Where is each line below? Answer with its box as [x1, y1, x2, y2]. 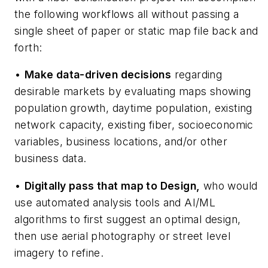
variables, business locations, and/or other [14, 135, 228, 148]
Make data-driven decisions [24, 68, 172, 81]
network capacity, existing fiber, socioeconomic [14, 118, 254, 132]
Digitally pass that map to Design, [24, 179, 200, 192]
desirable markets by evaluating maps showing [14, 85, 251, 98]
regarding [171, 68, 223, 81]
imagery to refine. [14, 246, 104, 259]
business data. [14, 152, 87, 165]
